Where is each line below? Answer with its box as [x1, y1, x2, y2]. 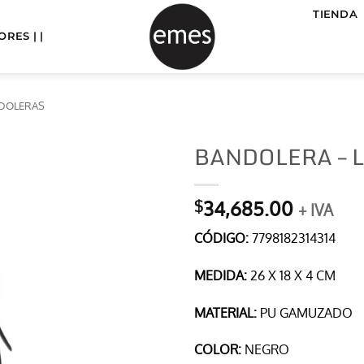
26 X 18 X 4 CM [247, 266, 336, 284]
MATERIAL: [194, 304, 257, 321]
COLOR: [194, 341, 241, 358]
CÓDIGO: [194, 230, 252, 246]
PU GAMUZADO [257, 304, 353, 321]
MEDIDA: [194, 266, 247, 284]
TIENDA [313, 8, 357, 20]
